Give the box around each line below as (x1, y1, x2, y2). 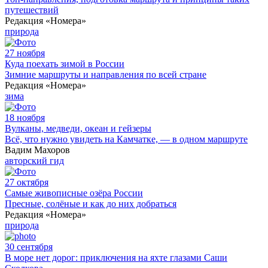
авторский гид (5, 155, 64, 166)
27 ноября (5, 47, 45, 58)
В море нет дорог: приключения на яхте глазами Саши (5, 252, 227, 263)
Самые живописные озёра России (5, 187, 143, 198)
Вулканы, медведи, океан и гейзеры (5, 123, 151, 133)
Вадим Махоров (5, 144, 70, 155)
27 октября (5, 176, 48, 187)
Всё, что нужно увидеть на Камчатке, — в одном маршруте (5, 133, 248, 144)
